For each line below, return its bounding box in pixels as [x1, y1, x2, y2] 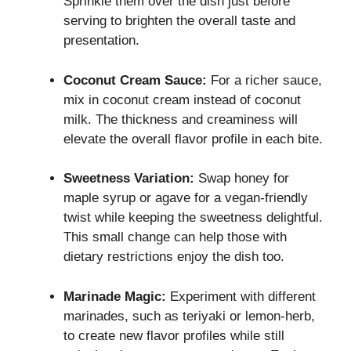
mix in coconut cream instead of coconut [63, 92, 301, 107]
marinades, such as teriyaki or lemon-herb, [63, 308, 315, 324]
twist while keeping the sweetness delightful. [63, 210, 323, 226]
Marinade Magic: [63, 288, 166, 304]
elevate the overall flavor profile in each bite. [63, 131, 323, 147]
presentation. [63, 33, 139, 49]
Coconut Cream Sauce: [63, 72, 207, 88]
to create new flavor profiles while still [63, 327, 284, 343]
